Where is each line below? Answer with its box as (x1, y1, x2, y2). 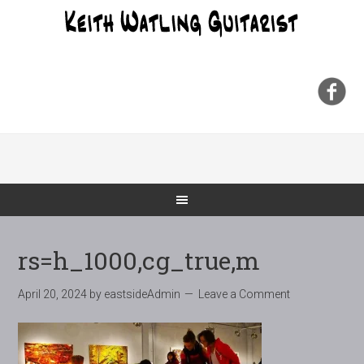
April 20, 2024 (18, 288, 88, 301)
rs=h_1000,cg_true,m (18, 245, 261, 276)
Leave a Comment (198, 288, 291, 301)
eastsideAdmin (104, 288, 181, 301)
